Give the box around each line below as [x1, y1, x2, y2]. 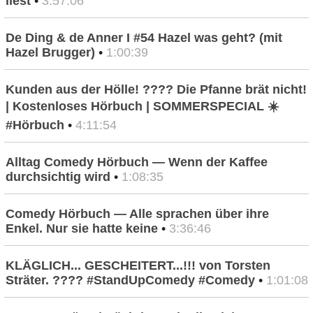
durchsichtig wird [6, 170, 110, 184]
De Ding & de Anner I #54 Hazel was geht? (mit [6, 31, 282, 45]
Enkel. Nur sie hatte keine [6, 221, 158, 236]
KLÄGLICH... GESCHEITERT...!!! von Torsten [6, 259, 270, 273]
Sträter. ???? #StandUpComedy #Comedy [6, 273, 255, 288]
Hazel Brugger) [6, 45, 95, 60]
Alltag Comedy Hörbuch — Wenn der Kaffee [6, 155, 268, 170]
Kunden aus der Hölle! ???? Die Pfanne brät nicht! [6, 82, 307, 97]
